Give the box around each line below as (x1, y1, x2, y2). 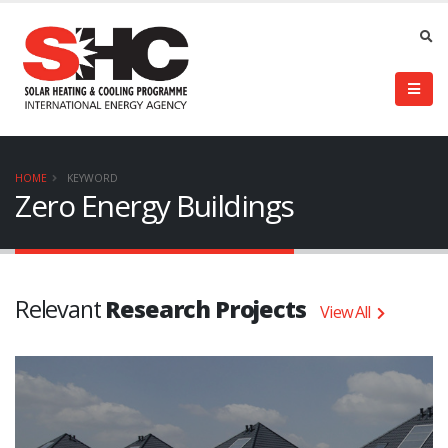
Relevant (15, 293, 106, 326)
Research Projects (105, 293, 306, 326)
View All (320, 301, 373, 324)
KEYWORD (67, 171, 118, 186)
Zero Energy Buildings (15, 185, 294, 227)
